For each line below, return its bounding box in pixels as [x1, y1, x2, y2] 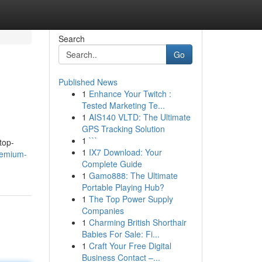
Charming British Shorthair [88, 216, 187, 228]
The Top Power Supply [88, 193, 173, 205]
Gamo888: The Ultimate [88, 170, 178, 181]
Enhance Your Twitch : [88, 88, 171, 99]
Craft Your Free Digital [88, 240, 171, 251]
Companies [81, 205, 124, 216]
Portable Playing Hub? [81, 181, 164, 193]
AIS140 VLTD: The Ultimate [88, 111, 191, 123]
